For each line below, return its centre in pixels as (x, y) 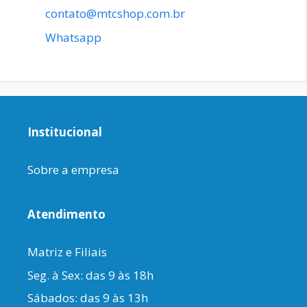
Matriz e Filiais (67, 252)
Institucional (65, 132)
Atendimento (66, 214)
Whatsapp (73, 38)
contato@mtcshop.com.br (115, 13)
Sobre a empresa (73, 170)
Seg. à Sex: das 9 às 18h (90, 275)
